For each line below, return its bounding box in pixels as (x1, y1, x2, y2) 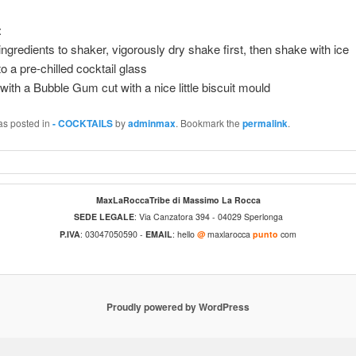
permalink (242, 116, 288, 131)
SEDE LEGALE (73, 211, 134, 223)
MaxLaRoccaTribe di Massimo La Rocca (95, 193, 261, 206)
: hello (172, 227, 197, 240)
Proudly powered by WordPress (106, 299, 250, 314)
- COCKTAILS (52, 116, 113, 131)
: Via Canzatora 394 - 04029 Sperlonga (133, 211, 283, 223)
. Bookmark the (175, 116, 242, 130)
